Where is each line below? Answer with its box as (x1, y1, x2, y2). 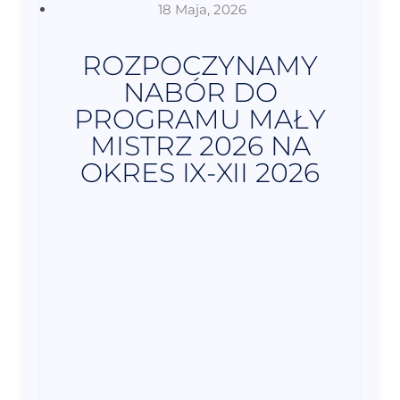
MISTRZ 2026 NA (89, 129, 311, 163)
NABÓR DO (122, 76, 278, 110)
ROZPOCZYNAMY (82, 49, 318, 83)
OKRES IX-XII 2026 (80, 156, 320, 190)
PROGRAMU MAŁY (74, 103, 326, 137)
